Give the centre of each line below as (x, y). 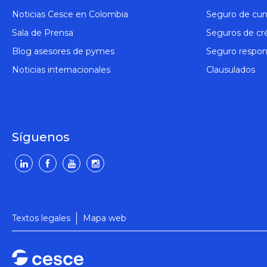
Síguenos (41, 137)
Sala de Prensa (43, 33)
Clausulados (231, 70)
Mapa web (105, 218)
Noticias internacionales (61, 70)
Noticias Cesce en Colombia (70, 14)
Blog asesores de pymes (63, 51)
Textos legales (41, 218)
